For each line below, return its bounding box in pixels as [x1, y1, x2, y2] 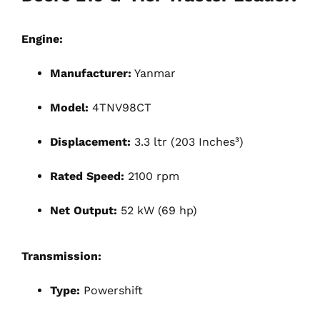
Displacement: [50, 134, 131, 149]
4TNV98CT [89, 100, 151, 114]
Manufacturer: [50, 66, 131, 80]
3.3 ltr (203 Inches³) [131, 134, 244, 149]
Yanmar [131, 66, 176, 80]
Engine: [21, 31, 63, 46]
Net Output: [50, 203, 117, 217]
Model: [50, 100, 89, 114]
